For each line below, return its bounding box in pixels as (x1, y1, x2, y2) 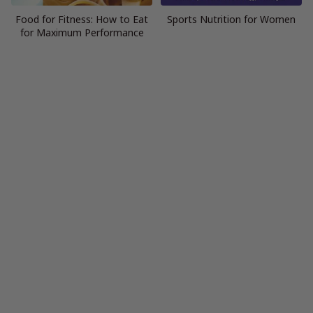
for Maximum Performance (20, 25, 144, 39)
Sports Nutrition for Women (167, 12, 296, 26)
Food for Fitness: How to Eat (15, 12, 148, 26)
